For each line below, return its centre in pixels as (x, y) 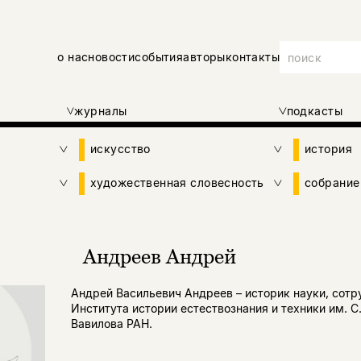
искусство (120, 149)
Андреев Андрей (160, 257)
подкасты (314, 111)
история (328, 149)
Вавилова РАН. (111, 324)
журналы (101, 111)
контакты (253, 57)
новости (112, 57)
